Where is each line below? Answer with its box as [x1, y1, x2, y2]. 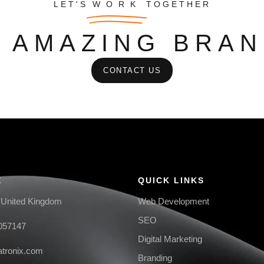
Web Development [138, 196, 209, 207]
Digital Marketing [138, 234, 202, 245]
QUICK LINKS [138, 176, 204, 186]
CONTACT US [103, 66, 161, 75]
